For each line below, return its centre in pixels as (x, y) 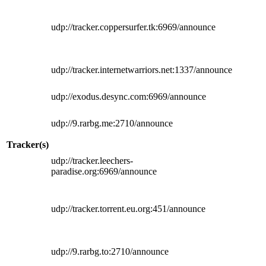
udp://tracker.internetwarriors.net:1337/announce (142, 69)
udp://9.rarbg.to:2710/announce (110, 251)
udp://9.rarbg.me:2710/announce (112, 123)
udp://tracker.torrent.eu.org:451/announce (128, 208)
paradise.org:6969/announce (104, 171)
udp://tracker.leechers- (92, 160)
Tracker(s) (28, 144)
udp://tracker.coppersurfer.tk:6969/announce (133, 27)
